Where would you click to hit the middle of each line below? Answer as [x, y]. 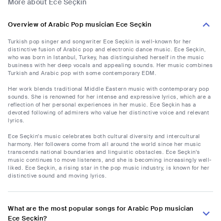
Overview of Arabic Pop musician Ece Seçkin [80, 25]
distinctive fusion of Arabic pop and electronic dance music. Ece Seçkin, [107, 50]
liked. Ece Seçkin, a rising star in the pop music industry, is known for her [109, 168]
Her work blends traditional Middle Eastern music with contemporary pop [109, 89]
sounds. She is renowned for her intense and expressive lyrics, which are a [109, 97]
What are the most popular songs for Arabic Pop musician [101, 209]
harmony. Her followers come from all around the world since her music [105, 144]
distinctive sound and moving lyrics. [57, 176]
